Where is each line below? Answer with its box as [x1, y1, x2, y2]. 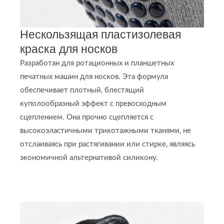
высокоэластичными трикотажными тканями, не [20, 126, 191, 134]
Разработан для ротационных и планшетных [20, 59, 174, 67]
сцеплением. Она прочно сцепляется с [20, 113, 153, 121]
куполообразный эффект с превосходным [20, 99, 166, 107]
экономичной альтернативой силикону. [20, 153, 158, 161]
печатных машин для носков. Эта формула [20, 72, 168, 80]
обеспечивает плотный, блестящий [20, 86, 144, 94]
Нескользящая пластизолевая [20, 27, 181, 41]
